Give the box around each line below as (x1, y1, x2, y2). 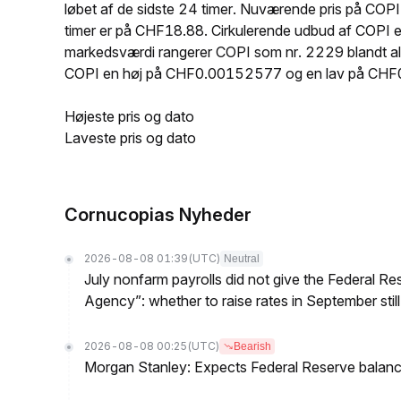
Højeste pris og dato (64, 107, 194, 125)
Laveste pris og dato (64, 129, 196, 147)
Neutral (224, 252, 260, 265)
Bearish (234, 340, 271, 353)
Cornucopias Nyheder (64, 204, 252, 226)
